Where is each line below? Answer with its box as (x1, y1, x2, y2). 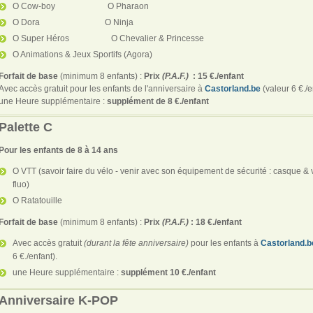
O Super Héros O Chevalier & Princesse (13, 33, 204, 43)
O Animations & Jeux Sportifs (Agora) (13, 49, 152, 59)
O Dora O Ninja (13, 17, 133, 27)
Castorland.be (205, 83, 261, 94)
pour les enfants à (189, 238, 261, 248)
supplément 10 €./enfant (121, 267, 216, 277)
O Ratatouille (13, 195, 62, 205)
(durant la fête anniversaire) (84, 238, 189, 248)
